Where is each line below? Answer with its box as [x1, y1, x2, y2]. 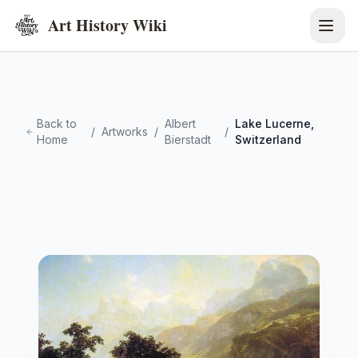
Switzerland [234, 133, 301, 146]
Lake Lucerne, [234, 117, 314, 130]
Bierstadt [165, 133, 212, 146]
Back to [37, 117, 78, 130]
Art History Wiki [48, 14, 167, 37]
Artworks [101, 125, 149, 138]
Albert [165, 117, 197, 130]
